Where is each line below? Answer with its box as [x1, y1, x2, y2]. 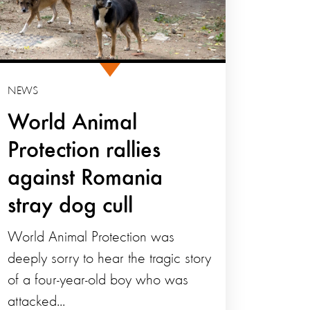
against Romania [8, 167, 163, 191]
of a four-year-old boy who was [8, 273, 189, 289]
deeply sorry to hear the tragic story [8, 251, 212, 267]
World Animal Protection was [8, 230, 175, 246]
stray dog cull [8, 194, 134, 219]
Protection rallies [8, 139, 161, 163]
